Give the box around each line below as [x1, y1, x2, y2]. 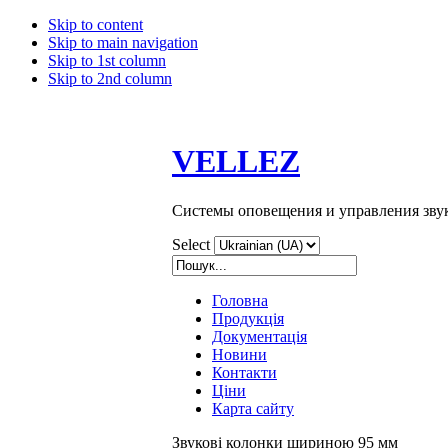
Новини [212, 345, 267, 363]
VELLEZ [172, 143, 300, 180]
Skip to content [48, 16, 143, 33]
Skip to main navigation [48, 34, 198, 51]
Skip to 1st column [48, 52, 166, 69]
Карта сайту [212, 399, 294, 417]
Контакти [212, 363, 277, 381]
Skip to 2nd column [48, 70, 172, 87]
